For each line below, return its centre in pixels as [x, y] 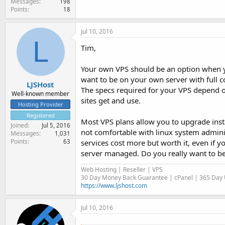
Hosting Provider [40, 104]
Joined [19, 125]
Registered [40, 115]
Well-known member [40, 94]
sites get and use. [111, 100]
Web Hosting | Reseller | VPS [122, 169]
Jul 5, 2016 [56, 125]
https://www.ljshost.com [114, 185]
